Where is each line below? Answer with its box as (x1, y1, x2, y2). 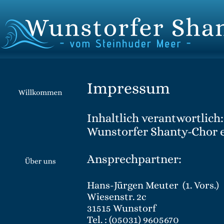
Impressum (87, 78, 170, 97)
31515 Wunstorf (87, 202, 156, 214)
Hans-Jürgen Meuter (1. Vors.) (87, 179, 219, 191)
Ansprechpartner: (87, 152, 181, 166)
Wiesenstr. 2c (87, 190, 146, 202)
